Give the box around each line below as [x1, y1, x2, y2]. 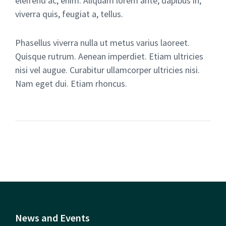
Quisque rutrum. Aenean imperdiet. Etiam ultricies [15, 50, 203, 62]
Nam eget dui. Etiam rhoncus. [15, 77, 127, 89]
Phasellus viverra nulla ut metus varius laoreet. [15, 36, 190, 48]
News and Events [15, 211, 90, 224]
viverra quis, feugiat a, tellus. [15, 8, 123, 20]
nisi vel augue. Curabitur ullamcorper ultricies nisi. [15, 64, 200, 76]
